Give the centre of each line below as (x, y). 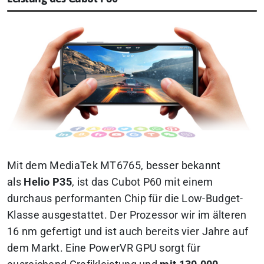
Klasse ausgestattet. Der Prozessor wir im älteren (127, 215)
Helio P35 (48, 182)
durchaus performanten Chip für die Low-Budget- (125, 198)
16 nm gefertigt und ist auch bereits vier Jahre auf (128, 231)
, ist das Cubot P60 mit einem (142, 182)
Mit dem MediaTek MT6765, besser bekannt (114, 165)
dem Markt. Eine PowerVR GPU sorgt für (104, 248)
